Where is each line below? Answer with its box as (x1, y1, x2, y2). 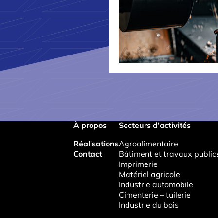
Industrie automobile (119, 179, 194, 189)
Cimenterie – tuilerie (119, 189, 191, 200)
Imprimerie (119, 159, 158, 169)
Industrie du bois (119, 200, 179, 210)
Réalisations (73, 138, 119, 148)
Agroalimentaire (119, 138, 179, 148)
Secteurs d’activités (119, 120, 191, 130)
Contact (73, 148, 103, 159)
